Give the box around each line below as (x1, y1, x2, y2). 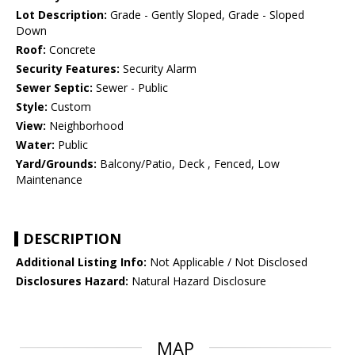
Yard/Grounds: (16, 156, 97, 172)
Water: (16, 137, 55, 153)
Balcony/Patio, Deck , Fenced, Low (97, 156, 280, 172)
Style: (16, 99, 48, 115)
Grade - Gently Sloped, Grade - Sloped (107, 7, 304, 23)
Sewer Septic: (16, 80, 93, 96)
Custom (48, 99, 91, 115)
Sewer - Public (93, 80, 168, 96)
